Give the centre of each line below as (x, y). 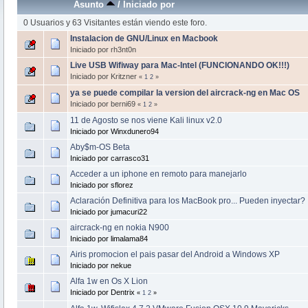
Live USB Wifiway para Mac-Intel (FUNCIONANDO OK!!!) (179, 65)
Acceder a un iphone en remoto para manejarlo (158, 174)
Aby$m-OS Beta (100, 147)
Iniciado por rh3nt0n (103, 49)
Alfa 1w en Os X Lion (109, 281)
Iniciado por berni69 (103, 103)
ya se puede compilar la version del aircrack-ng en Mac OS (185, 92)
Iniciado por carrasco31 (109, 158)
